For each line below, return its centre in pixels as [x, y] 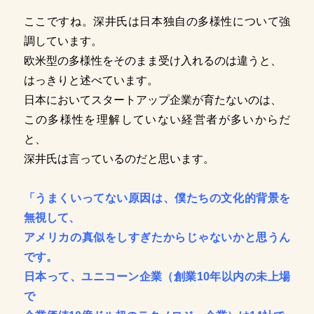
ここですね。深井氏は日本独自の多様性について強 [157, 22]
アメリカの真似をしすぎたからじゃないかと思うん [157, 238]
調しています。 [63, 41]
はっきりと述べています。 [91, 81]
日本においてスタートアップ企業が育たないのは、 [152, 100]
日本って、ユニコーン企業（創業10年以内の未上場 [157, 277]
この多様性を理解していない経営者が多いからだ [157, 120]
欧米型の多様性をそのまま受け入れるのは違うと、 [152, 61]
